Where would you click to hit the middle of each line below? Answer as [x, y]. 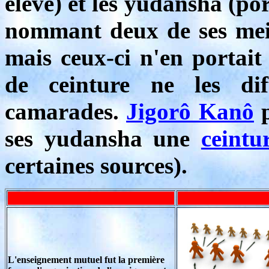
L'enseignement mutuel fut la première [86, 260]
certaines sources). [96, 165]
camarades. [66, 111]
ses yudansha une [103, 138]
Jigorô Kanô [190, 111]
